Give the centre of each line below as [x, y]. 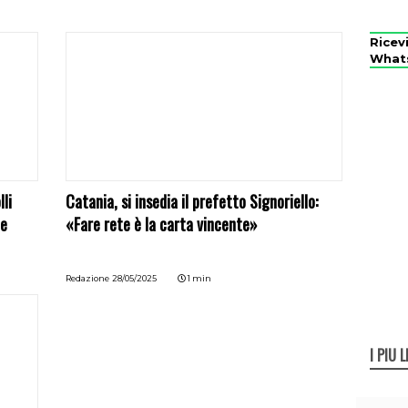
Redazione [88, 278]
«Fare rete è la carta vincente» [162, 224]
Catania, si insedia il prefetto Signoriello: [192, 201]
